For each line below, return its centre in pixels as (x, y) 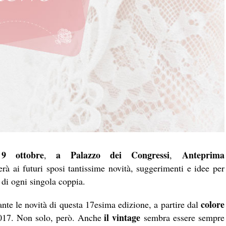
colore (212, 205)
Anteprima (204, 155)
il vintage (124, 218)
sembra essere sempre (184, 218)
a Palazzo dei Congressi (113, 155)
